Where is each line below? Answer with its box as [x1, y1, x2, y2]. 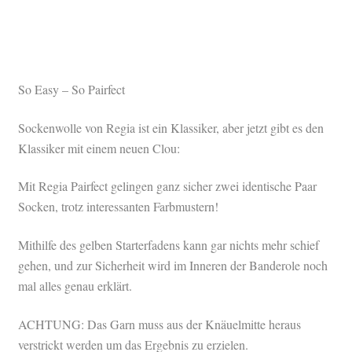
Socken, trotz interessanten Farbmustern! [17, 198, 218, 215]
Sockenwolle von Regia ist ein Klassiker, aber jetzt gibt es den [17, 119, 324, 136]
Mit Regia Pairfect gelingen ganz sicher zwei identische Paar [17, 178, 317, 195]
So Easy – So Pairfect [17, 81, 125, 97]
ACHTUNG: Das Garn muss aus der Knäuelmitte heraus [17, 315, 301, 332]
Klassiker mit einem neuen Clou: [17, 139, 180, 156]
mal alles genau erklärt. [17, 277, 132, 294]
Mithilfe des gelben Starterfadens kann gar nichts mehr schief [17, 236, 319, 253]
